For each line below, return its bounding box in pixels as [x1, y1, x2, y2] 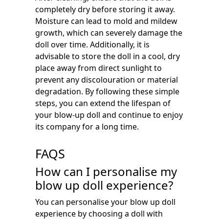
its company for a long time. [35, 121, 139, 132]
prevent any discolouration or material [35, 74, 178, 85]
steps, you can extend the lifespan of [35, 98, 171, 109]
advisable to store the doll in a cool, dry [35, 51, 180, 62]
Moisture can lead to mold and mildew [35, 16, 177, 26]
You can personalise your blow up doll [35, 197, 175, 207]
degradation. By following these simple [35, 86, 179, 97]
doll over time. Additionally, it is [35, 39, 150, 50]
